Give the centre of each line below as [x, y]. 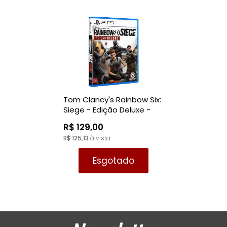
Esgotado [113, 161]
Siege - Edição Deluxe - [107, 110]
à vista [100, 138]
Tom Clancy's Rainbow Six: [112, 100]
